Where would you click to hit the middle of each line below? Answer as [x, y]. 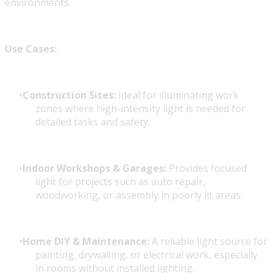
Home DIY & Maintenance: [86, 242]
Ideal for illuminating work [177, 95]
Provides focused [207, 168]
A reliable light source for [208, 242]
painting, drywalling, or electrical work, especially [147, 255]
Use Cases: [31, 49]
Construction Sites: [69, 95]
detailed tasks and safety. [93, 122]
